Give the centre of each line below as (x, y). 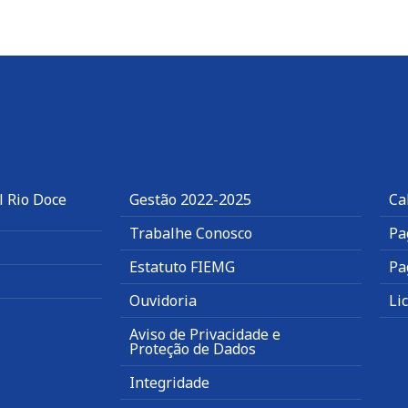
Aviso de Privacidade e (205, 335)
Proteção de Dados (193, 349)
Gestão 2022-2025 (190, 200)
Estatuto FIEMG (182, 267)
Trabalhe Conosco (191, 234)
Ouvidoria (163, 301)
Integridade (169, 383)
